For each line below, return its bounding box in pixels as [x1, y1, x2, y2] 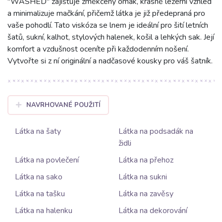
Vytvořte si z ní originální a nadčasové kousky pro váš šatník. [7, 55, 213, 66]
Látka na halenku [15, 205, 72, 216]
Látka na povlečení [15, 154, 79, 166]
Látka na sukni [118, 171, 167, 182]
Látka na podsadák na [118, 125, 193, 137]
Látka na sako [15, 171, 62, 182]
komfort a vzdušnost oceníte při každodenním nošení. [7, 43, 189, 55]
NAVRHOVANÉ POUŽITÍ [26, 100, 101, 110]
